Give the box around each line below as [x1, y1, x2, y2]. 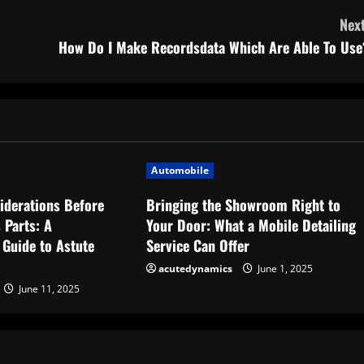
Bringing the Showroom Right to [146, 194, 341, 216]
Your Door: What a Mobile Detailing [146, 214, 357, 236]
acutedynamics [158, 262, 233, 276]
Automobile [151, 163, 210, 178]
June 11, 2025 [16, 282, 80, 297]
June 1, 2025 [255, 262, 314, 276]
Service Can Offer [146, 235, 250, 257]
